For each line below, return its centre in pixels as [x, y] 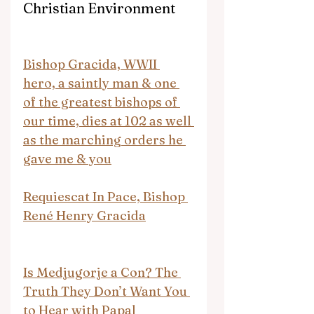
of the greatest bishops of [102, 102]
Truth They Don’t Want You [107, 291]
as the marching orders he [104, 139]
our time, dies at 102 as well [109, 121]
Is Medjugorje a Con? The [102, 272]
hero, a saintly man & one [101, 83]
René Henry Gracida [84, 215]
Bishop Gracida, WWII [91, 64]
